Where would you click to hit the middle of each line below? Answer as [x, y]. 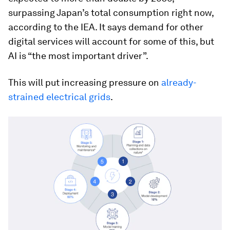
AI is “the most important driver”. [78, 56]
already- [179, 82]
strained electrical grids [59, 97]
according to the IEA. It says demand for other [106, 27]
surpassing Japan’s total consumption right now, [111, 13]
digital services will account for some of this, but [111, 41]
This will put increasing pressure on [85, 82]
